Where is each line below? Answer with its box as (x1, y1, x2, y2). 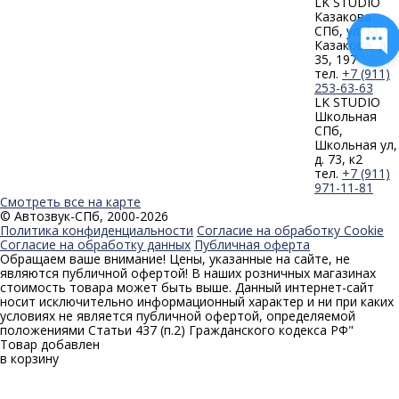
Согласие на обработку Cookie (197, 221, 384, 239)
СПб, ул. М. (314, 21, 380, 39)
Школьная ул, (314, 135, 397, 153)
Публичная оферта (194, 235, 310, 253)
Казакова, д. (314, 36, 388, 53)
